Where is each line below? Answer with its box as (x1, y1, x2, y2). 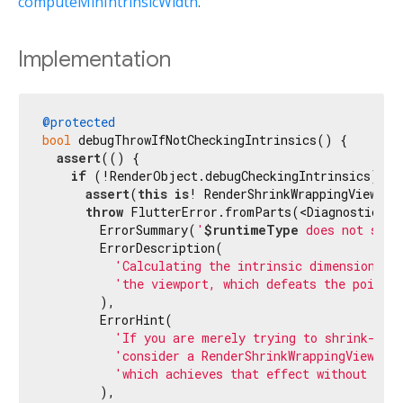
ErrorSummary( (42, 220, 196, 238)
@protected (42, 112, 115, 130)
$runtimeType (204, 220, 299, 238)
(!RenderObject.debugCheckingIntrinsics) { (86, 166, 393, 184)
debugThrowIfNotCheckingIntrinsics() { (71, 130, 347, 148)
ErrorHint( (42, 310, 173, 328)
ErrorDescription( (42, 238, 223, 256)
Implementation (18, 46, 171, 74)
